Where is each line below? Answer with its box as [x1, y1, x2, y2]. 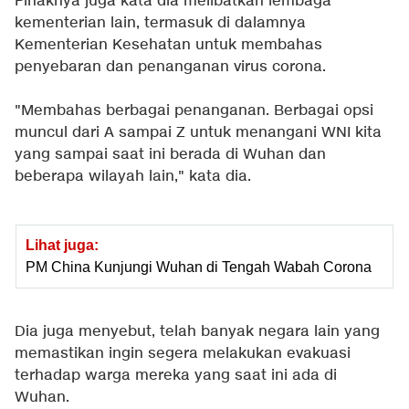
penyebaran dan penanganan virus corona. [15, 58, 326, 78]
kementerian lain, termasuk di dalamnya [15, 14, 306, 34]
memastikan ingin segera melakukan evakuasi [15, 344, 351, 364]
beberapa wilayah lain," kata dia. [15, 167, 251, 187]
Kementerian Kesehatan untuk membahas [15, 36, 322, 56]
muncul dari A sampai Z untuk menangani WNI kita [15, 123, 382, 143]
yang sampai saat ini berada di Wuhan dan [15, 145, 326, 165]
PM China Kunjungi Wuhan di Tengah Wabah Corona [26, 259, 372, 276]
